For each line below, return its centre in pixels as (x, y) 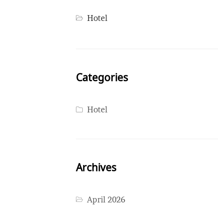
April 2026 (106, 200)
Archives (96, 167)
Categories (102, 77)
